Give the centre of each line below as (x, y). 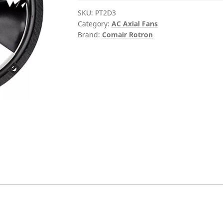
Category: (94, 23)
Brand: (90, 34)
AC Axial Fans (134, 23)
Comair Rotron (127, 34)
